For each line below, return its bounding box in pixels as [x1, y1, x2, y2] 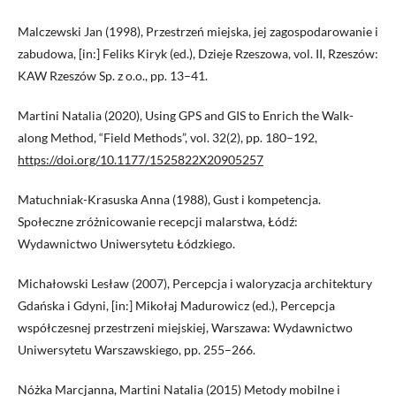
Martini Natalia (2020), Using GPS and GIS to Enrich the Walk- [18, 108, 354, 124]
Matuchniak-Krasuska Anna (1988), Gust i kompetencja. [18, 192, 321, 208]
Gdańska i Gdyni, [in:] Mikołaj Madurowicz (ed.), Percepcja [18, 298, 335, 314]
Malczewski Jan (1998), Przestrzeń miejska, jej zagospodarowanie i [18, 24, 378, 40]
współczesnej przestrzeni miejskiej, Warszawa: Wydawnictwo [18, 320, 353, 336]
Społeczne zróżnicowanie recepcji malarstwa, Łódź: [18, 214, 298, 230]
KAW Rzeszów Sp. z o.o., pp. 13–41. [18, 68, 208, 84]
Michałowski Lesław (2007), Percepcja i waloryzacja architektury [18, 276, 372, 292]
